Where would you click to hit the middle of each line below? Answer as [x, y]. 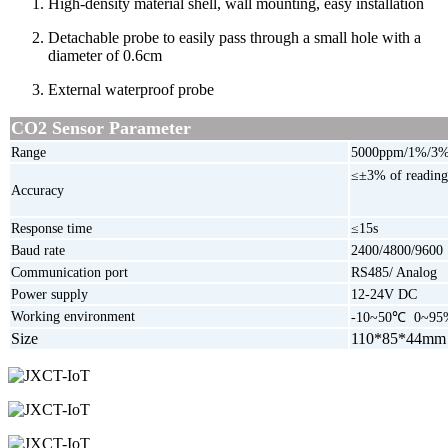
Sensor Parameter [119, 127]
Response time [51, 228]
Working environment [73, 316]
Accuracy [37, 190]
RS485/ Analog [394, 272]
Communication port [69, 272]
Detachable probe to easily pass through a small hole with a [234, 37]
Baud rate [38, 250]
